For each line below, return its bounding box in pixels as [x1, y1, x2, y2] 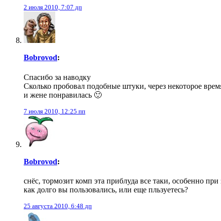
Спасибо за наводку [24, 73, 91, 81]
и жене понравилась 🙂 [24, 90, 102, 99]
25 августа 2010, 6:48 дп [24, 202, 92, 210]
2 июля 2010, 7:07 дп [24, 3, 82, 11]
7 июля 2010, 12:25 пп [24, 107, 85, 115]
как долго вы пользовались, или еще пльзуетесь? [24, 185, 188, 194]
